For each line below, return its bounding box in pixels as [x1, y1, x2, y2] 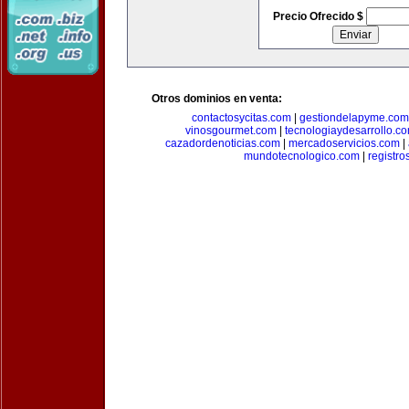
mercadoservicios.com [288, 137, 400, 150]
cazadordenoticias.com [165, 137, 280, 150]
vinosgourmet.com [185, 124, 277, 137]
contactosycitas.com [191, 111, 291, 124]
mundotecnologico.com [243, 150, 360, 163]
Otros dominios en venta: [152, 92, 282, 105]
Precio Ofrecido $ [272, 10, 366, 23]
